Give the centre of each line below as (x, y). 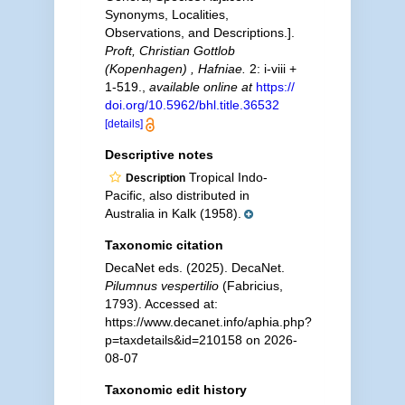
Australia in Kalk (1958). (173, 213)
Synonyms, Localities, (166, 14)
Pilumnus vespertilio (161, 286)
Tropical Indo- (226, 177)
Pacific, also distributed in (177, 195)
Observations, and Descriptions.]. (199, 33)
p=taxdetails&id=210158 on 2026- (201, 340)
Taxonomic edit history (175, 390)
